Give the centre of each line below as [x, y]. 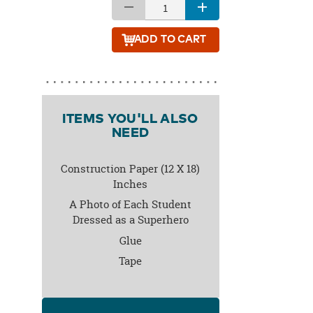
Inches [131, 184]
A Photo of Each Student [131, 205]
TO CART [192, 39]
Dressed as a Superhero [130, 220]
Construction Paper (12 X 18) [131, 168]
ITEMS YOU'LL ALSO [130, 119]
